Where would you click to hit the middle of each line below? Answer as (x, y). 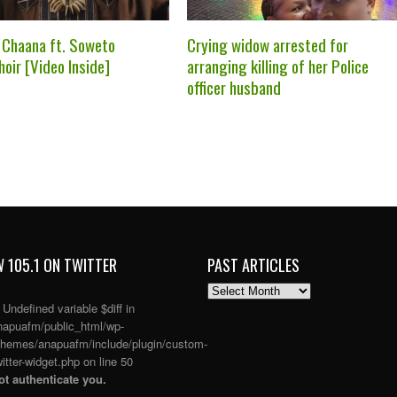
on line (100, 361)
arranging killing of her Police (277, 65)
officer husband (234, 86)
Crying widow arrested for (267, 44)
